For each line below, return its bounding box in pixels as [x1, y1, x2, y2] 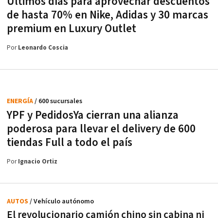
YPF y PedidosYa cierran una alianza [7, 108, 179, 123]
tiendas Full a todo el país [7, 135, 132, 150]
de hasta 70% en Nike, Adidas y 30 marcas [7, 8, 208, 23]
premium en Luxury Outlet [7, 21, 136, 36]
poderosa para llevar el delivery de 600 [7, 122, 196, 137]
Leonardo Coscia [18, 44, 68, 53]
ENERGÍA [7, 97, 35, 106]
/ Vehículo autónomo [30, 197, 94, 206]
